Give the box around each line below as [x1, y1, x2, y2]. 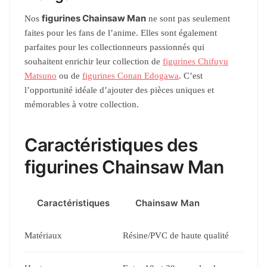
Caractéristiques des [24, 134, 197, 156]
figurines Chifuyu [163, 56, 228, 66]
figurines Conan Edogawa [82, 70, 179, 80]
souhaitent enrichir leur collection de [24, 56, 163, 66]
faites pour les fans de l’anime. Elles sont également [24, 27, 217, 38]
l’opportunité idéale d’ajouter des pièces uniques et [24, 85, 214, 95]
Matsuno [24, 70, 57, 80]
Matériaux [24, 231, 62, 241]
